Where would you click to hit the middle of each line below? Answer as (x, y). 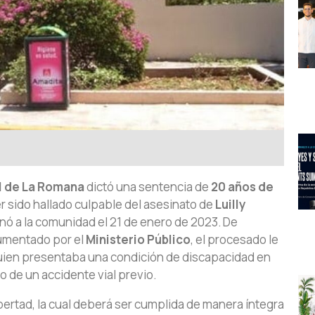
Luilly (230, 205)
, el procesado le (234, 240)
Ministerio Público (138, 240)
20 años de (242, 187)
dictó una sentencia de (148, 187)
